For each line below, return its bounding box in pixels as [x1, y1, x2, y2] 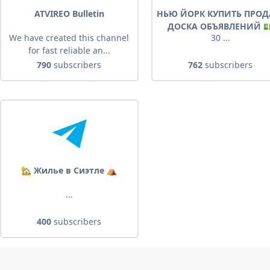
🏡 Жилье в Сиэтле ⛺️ [21, 165, 118, 177]
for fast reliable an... [28, 45, 110, 57]
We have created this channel [9, 32, 130, 44]
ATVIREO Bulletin [34, 8, 104, 20]
